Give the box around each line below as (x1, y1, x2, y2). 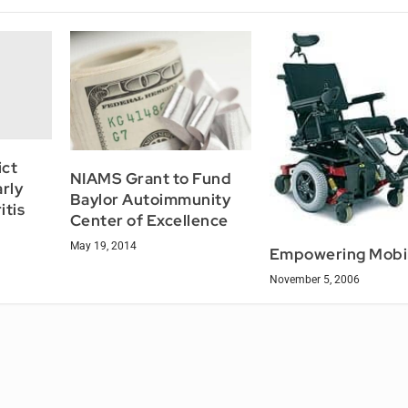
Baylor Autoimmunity (69, 189, 231, 209)
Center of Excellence (69, 209, 229, 230)
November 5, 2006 (269, 272, 360, 286)
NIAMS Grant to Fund (69, 168, 232, 189)
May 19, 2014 (69, 239, 137, 252)
